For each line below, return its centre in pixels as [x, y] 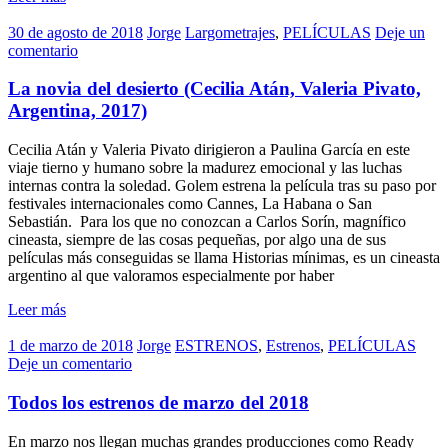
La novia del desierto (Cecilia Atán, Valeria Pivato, [214, 89]
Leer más [37, 310]
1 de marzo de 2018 [70, 346]
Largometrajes [230, 32]
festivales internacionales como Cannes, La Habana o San [190, 204]
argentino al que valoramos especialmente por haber [171, 276]
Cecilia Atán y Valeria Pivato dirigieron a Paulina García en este [209, 150]
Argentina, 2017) [77, 111]
